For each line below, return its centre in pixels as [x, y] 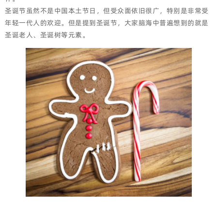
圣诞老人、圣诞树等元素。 [47, 35]
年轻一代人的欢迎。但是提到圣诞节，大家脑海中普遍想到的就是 [107, 23]
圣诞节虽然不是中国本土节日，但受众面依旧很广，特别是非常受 [107, 11]
